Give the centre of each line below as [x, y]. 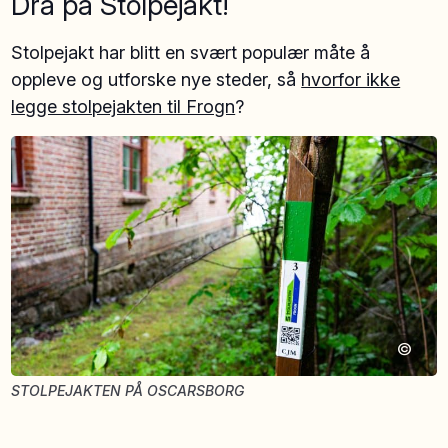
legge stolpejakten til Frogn [123, 107]
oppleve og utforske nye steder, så [156, 80]
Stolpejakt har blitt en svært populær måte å [191, 53]
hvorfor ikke [351, 80]
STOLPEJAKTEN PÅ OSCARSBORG [128, 390]
